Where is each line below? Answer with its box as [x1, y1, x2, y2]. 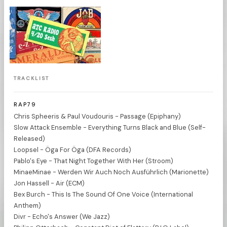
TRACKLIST [14, 75, 50, 82]
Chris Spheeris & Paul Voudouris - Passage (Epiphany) [14, 111, 181, 121]
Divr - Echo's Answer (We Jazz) [14, 212, 110, 221]
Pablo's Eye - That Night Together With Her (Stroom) [14, 156, 174, 165]
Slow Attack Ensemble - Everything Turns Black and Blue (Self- [14, 123, 206, 132]
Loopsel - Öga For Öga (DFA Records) [14, 145, 132, 154]
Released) [14, 134, 46, 143]
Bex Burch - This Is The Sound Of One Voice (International [14, 190, 194, 199]
